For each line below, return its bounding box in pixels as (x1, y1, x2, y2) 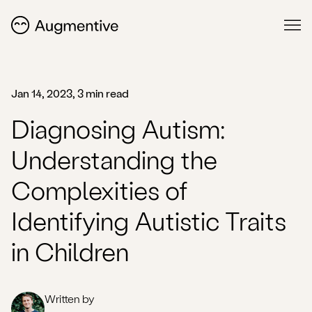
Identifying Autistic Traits (11, 205, 286, 235)
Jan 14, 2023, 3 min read (11, 86, 129, 100)
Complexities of (11, 175, 187, 205)
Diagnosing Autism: (11, 114, 226, 143)
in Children (11, 236, 129, 266)
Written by (45, 292, 95, 305)
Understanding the (11, 144, 217, 174)
